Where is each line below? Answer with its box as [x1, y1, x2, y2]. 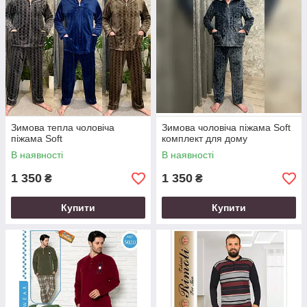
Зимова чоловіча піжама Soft [162, 122, 291, 133]
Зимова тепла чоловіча [11, 122, 114, 133]
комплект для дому [162, 133, 247, 144]
